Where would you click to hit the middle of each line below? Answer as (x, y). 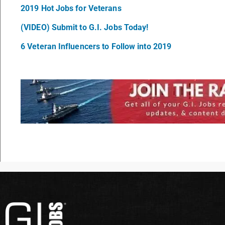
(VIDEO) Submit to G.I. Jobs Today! (85, 28)
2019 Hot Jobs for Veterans (71, 9)
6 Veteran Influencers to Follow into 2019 (96, 47)
